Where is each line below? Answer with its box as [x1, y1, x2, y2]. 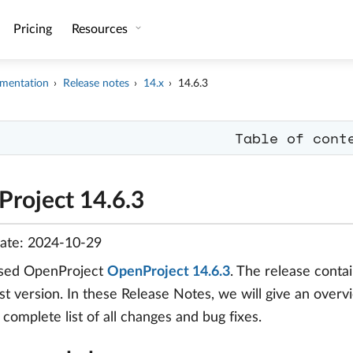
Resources [71, 23, 131, 35]
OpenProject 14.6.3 [107, 265, 230, 279]
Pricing [13, 23, 52, 35]
